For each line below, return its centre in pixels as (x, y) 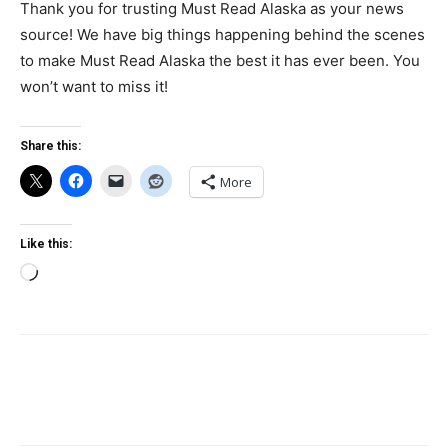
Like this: (46, 244)
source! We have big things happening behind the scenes (222, 34)
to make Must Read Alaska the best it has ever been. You (220, 60)
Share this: (50, 146)
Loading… (71, 274)
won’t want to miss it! (94, 86)
